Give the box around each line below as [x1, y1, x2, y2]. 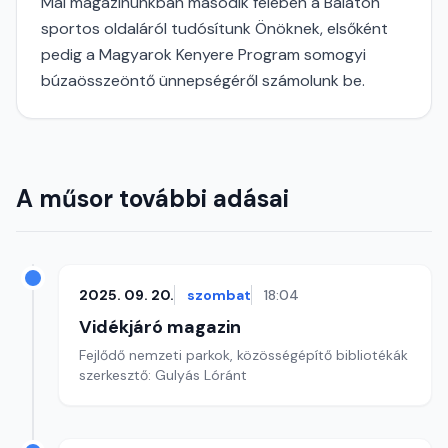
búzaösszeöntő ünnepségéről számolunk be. [41, 70, 365, 91]
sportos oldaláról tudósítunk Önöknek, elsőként [41, 18, 388, 39]
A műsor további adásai [16, 183, 289, 214]
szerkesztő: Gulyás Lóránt [79, 366, 247, 384]
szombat [187, 286, 251, 304]
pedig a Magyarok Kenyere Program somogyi [41, 44, 366, 65]
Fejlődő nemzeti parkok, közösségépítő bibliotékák [79, 346, 408, 364]
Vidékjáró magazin [79, 315, 241, 339]
